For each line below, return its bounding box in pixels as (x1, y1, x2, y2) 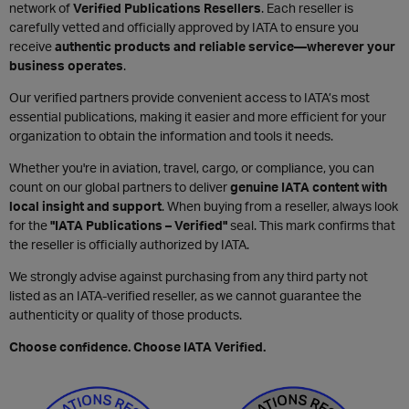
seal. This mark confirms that (227, 217, 395, 233)
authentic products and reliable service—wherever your (55, 38, 395, 54)
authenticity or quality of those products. (9, 307, 242, 322)
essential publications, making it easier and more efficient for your (9, 109, 386, 124)
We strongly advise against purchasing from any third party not (9, 268, 368, 284)
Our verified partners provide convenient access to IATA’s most (9, 89, 370, 105)
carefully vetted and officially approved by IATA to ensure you (9, 19, 359, 35)
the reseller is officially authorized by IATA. (9, 236, 249, 252)
